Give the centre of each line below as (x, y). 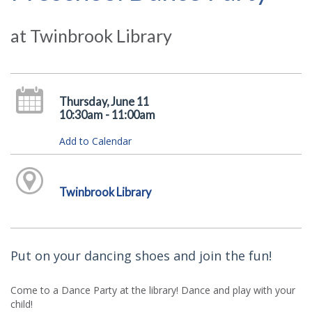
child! (23, 304)
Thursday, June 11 (104, 101)
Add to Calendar (95, 141)
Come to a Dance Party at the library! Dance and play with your (153, 290)
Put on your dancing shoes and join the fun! (141, 255)
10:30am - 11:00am (107, 115)
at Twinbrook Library (91, 36)
